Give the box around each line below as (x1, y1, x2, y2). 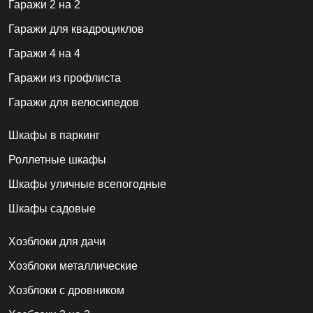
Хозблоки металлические (8, 260, 138, 272)
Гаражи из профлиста (8, 72, 121, 85)
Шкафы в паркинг (8, 129, 100, 142)
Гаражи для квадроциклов (8, 23, 144, 36)
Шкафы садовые (8, 203, 96, 215)
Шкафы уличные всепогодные (8, 178, 166, 191)
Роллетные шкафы (8, 154, 106, 166)
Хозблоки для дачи (8, 235, 105, 248)
